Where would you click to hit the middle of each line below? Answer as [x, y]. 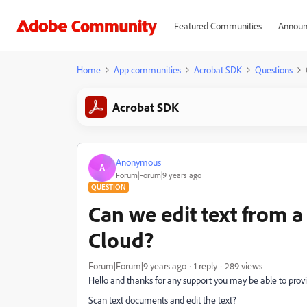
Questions [274, 70]
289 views [244, 266]
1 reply [206, 266]
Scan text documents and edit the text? [162, 300]
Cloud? [121, 240]
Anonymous [138, 162]
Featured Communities [218, 26]
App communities [147, 70]
